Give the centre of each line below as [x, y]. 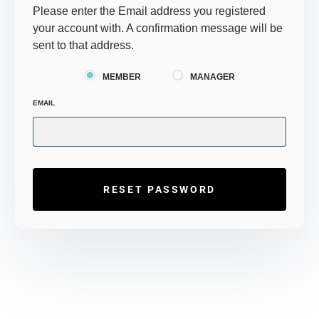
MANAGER [212, 77]
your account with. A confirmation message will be [158, 28]
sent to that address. [83, 45]
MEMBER [121, 77]
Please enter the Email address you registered [149, 11]
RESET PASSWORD [159, 189]
